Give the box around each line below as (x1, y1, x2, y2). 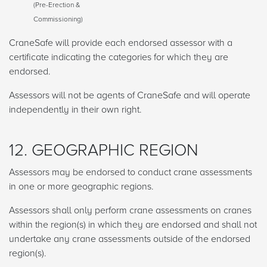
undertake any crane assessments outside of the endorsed (9, 233, 250, 246)
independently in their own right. (9, 104, 144, 116)
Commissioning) (33, 15, 83, 24)
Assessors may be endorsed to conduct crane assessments (9, 166, 252, 179)
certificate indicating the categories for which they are (9, 51, 228, 64)
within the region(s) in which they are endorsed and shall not (9, 219, 257, 231)
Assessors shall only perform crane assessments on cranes (9, 204, 252, 217)
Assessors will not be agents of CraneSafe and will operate (9, 89, 250, 102)
